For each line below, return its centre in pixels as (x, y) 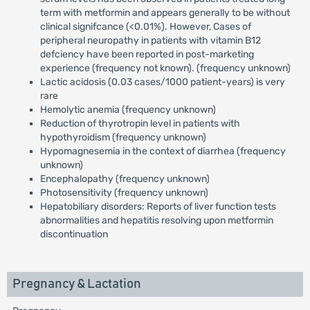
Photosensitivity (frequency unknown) (124, 193)
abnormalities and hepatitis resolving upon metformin (156, 220)
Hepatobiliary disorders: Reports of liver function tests (158, 207)
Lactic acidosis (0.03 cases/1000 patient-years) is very (162, 82)
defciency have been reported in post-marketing (147, 54)
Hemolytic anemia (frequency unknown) (128, 110)
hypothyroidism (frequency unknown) (123, 137)
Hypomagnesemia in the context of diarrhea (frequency (163, 151)
